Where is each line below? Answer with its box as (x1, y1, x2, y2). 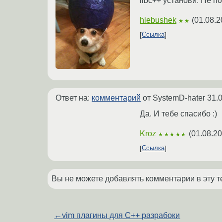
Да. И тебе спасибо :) (140, 109, 217, 118)
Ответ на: (55, 93, 92, 102)
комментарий (92, 93, 141, 102)
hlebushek (140, 15, 176, 24)
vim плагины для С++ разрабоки (62, 211, 180, 220)
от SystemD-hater (141, 93, 207, 102)
